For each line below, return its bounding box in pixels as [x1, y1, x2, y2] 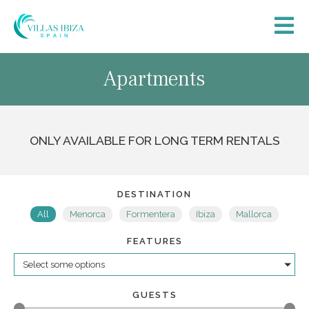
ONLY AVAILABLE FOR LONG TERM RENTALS [29, 133, 280, 148]
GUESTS [132, 290, 177, 301]
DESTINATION [117, 189, 192, 200]
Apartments [103, 66, 206, 93]
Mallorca [236, 209, 272, 220]
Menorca [70, 209, 106, 220]
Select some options [23, 259, 105, 270]
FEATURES [126, 236, 183, 247]
